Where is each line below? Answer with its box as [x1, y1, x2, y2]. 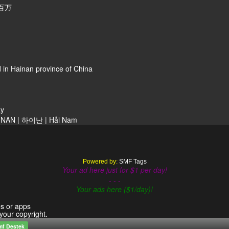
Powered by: [82, 157, 119, 165]
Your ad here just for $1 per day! [62, 164, 167, 175]
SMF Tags [119, 157, 147, 165]
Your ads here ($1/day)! [76, 184, 153, 194]
